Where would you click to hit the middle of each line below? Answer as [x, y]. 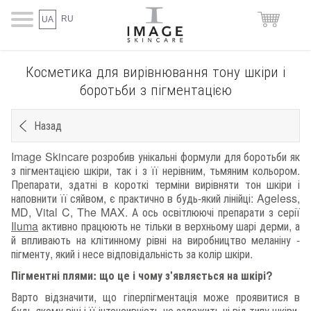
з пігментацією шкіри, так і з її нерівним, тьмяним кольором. [155, 170]
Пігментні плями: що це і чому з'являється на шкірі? [142, 275]
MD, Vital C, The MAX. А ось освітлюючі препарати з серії [155, 212]
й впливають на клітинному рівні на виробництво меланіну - [155, 239]
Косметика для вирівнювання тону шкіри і [155, 71]
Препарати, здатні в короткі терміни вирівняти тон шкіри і [155, 184]
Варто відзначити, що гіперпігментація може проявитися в [155, 297]
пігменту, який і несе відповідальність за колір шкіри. [132, 253]
